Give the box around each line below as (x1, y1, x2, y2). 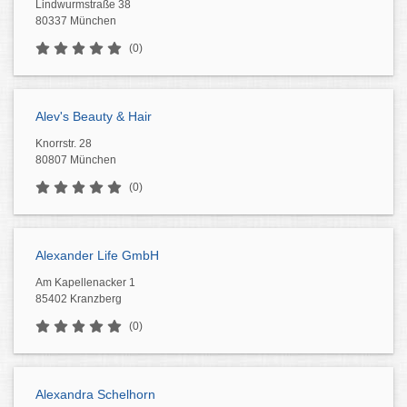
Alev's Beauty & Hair (35, 109, 152, 124)
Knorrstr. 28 (35, 137, 92, 150)
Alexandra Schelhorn (35, 387, 155, 402)
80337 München (35, 15, 116, 27)
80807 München (35, 154, 116, 166)
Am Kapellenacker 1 (35, 276, 135, 289)
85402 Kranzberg (35, 293, 122, 305)
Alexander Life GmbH (35, 248, 159, 263)
